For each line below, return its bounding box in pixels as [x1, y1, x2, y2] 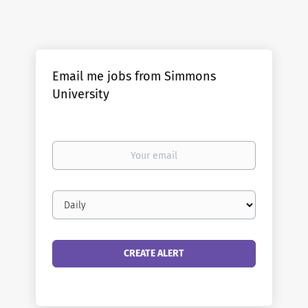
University [52, 87, 110, 102]
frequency [52, 204, 96, 217]
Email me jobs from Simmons [52, 69, 217, 85]
